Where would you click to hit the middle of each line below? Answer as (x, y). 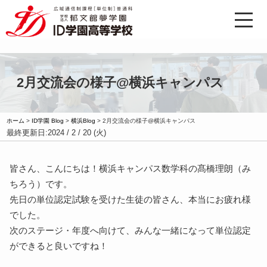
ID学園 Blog (48, 120)
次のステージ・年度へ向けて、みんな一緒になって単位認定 (131, 230)
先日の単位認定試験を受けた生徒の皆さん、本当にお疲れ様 (131, 199)
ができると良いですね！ (59, 246)
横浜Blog (83, 120)
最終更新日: (27, 133)
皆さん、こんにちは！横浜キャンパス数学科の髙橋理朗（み (131, 168)
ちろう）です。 (41, 184)
